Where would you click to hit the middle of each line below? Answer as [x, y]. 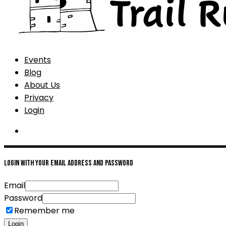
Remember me [44, 210]
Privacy [39, 98]
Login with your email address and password [69, 163]
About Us [42, 85]
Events [38, 60]
